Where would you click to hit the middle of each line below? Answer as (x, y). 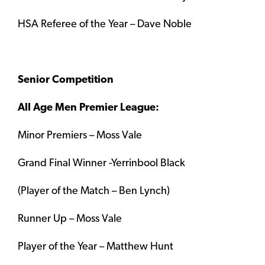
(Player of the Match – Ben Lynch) (94, 192)
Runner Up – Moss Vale (70, 219)
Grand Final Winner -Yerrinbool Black (101, 164)
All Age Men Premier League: (88, 108)
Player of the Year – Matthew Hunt (96, 247)
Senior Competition (66, 80)
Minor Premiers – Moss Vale (80, 136)
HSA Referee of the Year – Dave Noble (105, 25)
